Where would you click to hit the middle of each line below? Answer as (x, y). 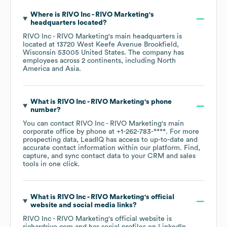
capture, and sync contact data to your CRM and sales (109, 156)
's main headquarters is (145, 37)
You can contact (49, 124)
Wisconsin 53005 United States (73, 53)
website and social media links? (83, 205)
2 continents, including (119, 61)
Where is (46, 15)
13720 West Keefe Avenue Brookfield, (118, 45)
